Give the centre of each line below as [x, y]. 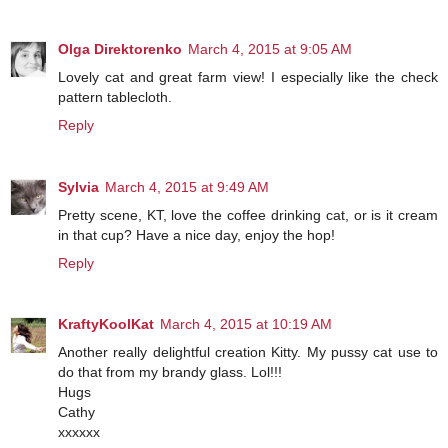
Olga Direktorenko [120, 48]
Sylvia [78, 186]
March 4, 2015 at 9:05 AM [270, 48]
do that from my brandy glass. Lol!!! [170, 372]
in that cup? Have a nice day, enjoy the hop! [196, 234]
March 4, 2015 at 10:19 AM [246, 324]
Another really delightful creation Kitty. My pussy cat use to [248, 352]
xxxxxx [79, 432]
